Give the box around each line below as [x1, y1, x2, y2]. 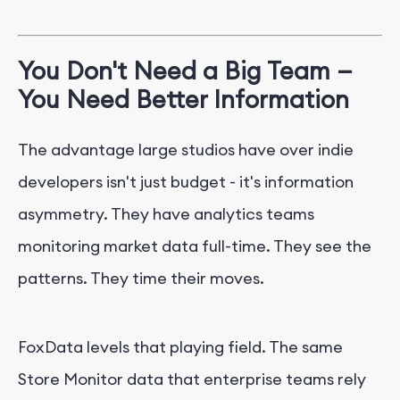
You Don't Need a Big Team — [18, 55, 353, 87]
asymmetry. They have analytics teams [18, 203, 314, 224]
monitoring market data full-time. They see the [18, 235, 371, 256]
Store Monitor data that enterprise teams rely [18, 368, 366, 389]
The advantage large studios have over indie [18, 138, 354, 160]
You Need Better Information [18, 84, 349, 115]
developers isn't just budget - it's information [18, 171, 354, 192]
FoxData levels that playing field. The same [18, 336, 343, 357]
